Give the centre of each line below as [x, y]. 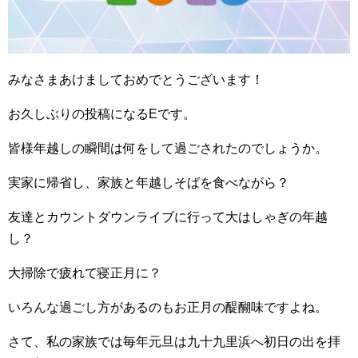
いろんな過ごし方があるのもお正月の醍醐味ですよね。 [168, 307]
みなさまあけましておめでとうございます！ [136, 79]
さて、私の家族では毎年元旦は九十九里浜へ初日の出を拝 [174, 341]
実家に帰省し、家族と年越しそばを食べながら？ [149, 182]
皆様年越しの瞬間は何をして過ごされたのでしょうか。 [168, 148]
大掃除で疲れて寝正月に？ [85, 272]
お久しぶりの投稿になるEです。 [102, 113]
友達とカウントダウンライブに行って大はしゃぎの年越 [168, 217]
